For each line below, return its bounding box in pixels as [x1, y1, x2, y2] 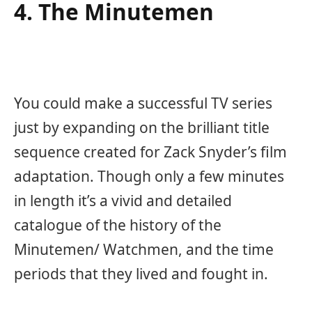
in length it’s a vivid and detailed [14, 190, 232, 210]
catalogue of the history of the [14, 214, 221, 235]
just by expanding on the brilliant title [14, 117, 270, 137]
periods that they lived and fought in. [14, 263, 268, 283]
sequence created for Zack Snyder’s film [14, 141, 287, 162]
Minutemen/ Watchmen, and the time [14, 239, 274, 259]
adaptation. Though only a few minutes [14, 166, 284, 186]
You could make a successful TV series [14, 93, 272, 113]
